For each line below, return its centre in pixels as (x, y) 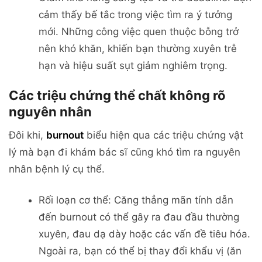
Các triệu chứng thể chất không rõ (117, 96)
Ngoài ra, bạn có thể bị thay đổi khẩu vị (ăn (140, 251)
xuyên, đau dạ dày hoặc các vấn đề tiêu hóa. (144, 234)
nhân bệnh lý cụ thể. (57, 169)
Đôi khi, (27, 135)
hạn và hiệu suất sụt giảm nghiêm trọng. (133, 66)
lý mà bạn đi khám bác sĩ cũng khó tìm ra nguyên (125, 152)
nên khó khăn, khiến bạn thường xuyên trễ (138, 49)
